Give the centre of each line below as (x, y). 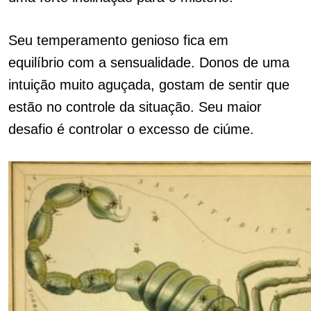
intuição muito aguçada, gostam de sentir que (149, 85)
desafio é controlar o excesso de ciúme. (133, 129)
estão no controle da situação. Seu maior (135, 107)
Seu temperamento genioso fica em (118, 40)
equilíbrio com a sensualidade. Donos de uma (149, 62)
